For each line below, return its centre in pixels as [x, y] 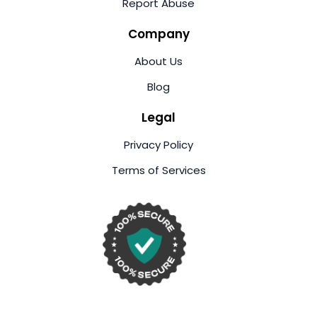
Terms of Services [158, 170]
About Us [158, 61]
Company [158, 34]
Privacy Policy [158, 144]
